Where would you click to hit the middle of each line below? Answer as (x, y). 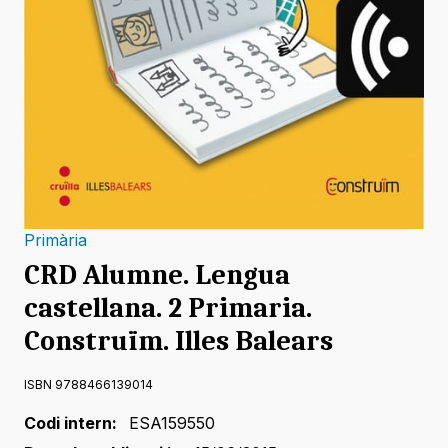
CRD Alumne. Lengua (157, 275)
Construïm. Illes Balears (178, 341)
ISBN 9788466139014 (88, 385)
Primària (55, 240)
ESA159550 (172, 423)
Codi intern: (70, 423)
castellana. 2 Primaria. (168, 308)
